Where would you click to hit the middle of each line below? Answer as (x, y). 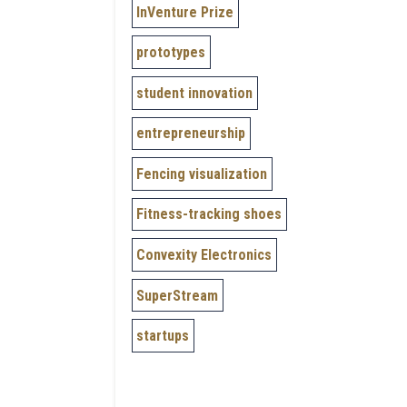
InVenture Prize (185, 12)
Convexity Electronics (204, 255)
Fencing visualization (202, 174)
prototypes (171, 53)
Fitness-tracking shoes (209, 214)
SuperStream (178, 295)
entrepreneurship (191, 134)
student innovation (195, 93)
